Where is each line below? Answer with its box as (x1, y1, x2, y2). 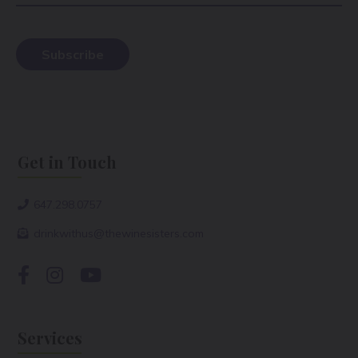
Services (18, 327, 83, 349)
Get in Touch (18, 151, 117, 173)
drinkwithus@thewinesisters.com (34, 226, 205, 241)
